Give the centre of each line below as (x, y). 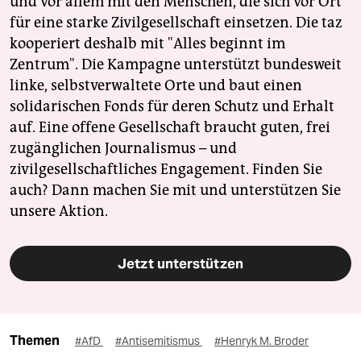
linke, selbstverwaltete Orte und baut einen (156, 85)
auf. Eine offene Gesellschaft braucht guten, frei (170, 127)
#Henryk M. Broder (261, 340)
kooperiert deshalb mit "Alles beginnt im (147, 43)
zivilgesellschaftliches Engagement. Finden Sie (166, 169)
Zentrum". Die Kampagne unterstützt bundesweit (176, 64)
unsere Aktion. (59, 211)
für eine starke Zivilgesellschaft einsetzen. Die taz (176, 22)
